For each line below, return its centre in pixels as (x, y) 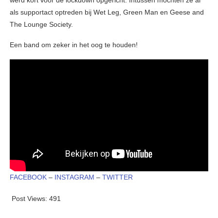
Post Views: (29, 198)
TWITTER (118, 177)
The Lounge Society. (41, 25)
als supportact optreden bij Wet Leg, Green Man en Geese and (107, 12)
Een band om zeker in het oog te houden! (74, 45)
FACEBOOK (29, 177)
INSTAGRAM (75, 177)
